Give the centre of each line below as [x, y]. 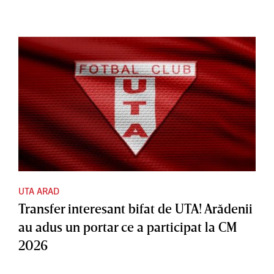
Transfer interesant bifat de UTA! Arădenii [135, 208]
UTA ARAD [39, 191]
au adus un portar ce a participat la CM [128, 227]
